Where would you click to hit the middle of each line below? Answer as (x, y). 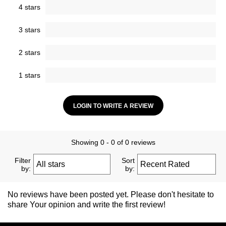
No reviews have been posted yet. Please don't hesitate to (111, 195)
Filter (23, 160)
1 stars (30, 75)
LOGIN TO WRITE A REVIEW (113, 106)
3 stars (30, 30)
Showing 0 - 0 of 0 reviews (113, 143)
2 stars (30, 53)
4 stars (30, 7)
